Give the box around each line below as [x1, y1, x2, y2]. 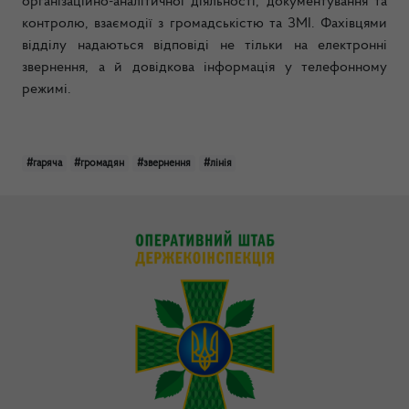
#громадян [74, 158, 125, 169]
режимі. [22, 82, 75, 97]
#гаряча [26, 158, 62, 169]
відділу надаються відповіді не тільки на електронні [22, 38, 387, 53]
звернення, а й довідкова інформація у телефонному [22, 60, 387, 75]
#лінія [203, 158, 232, 169]
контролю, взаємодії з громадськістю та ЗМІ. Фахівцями [22, 16, 387, 31]
